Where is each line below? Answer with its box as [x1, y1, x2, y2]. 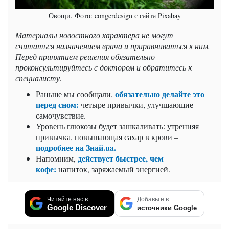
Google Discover [47, 202, 107, 212]
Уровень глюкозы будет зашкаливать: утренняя [36, 120, 199, 131]
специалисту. [15, 72, 62, 83]
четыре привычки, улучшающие [81, 99, 193, 110]
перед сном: [36, 98, 81, 110]
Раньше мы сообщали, [36, 88, 115, 99]
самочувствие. [36, 109, 86, 121]
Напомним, [36, 152, 78, 164]
